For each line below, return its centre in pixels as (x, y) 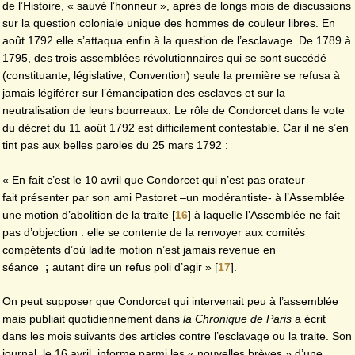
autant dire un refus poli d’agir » (130, 267)
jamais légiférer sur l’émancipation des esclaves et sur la (144, 92)
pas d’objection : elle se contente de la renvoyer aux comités (154, 232)
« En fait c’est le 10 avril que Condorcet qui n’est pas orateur (154, 179)
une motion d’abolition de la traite (86, 214)
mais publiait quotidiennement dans (93, 319)
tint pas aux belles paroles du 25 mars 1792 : (115, 145)
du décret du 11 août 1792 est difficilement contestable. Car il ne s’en (176, 127)
